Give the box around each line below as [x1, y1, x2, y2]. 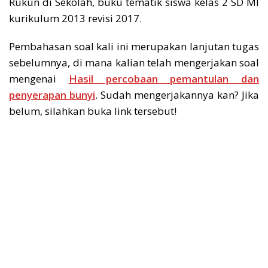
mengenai [9, 72, 69, 86]
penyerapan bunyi [9, 88, 95, 102]
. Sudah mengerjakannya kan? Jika [95, 88, 259, 102]
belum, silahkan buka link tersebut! [9, 104, 176, 118]
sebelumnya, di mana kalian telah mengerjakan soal [9, 56, 259, 69]
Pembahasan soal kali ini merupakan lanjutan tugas [9, 39, 259, 53]
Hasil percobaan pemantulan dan [68, 72, 259, 86]
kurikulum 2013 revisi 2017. [9, 11, 142, 25]
